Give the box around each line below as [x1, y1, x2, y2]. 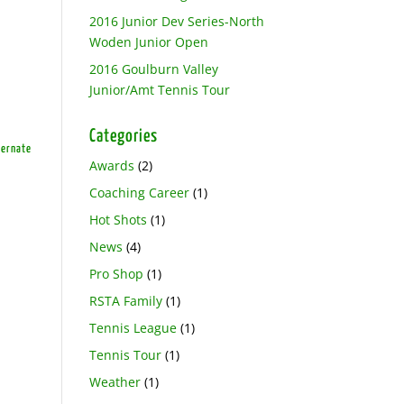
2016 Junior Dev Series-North [88, 13, 264, 30]
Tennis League [88, 319, 177, 336]
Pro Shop [88, 265, 143, 282]
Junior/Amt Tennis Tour [88, 81, 230, 98]
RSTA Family [88, 292, 162, 309]
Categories [88, 128, 158, 145]
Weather [88, 373, 141, 390]
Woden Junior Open [88, 33, 208, 50]
